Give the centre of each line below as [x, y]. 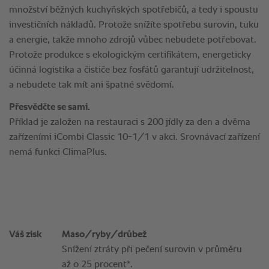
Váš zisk [26, 235]
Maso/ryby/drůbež [104, 235]
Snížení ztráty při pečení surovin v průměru [152, 250]
